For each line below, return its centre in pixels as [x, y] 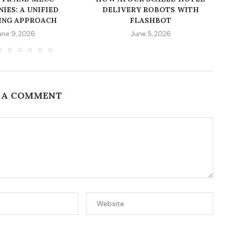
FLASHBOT [150, 21]
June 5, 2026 [150, 34]
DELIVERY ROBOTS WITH [150, 10]
